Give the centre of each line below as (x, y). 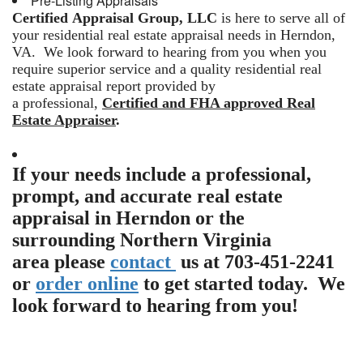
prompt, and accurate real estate (147, 196)
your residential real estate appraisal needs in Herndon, (174, 35)
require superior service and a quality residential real (167, 69)
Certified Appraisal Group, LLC (117, 18)
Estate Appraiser (64, 120)
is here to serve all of (283, 18)
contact (143, 262)
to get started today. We (242, 284)
